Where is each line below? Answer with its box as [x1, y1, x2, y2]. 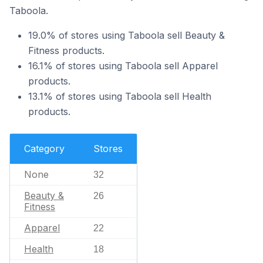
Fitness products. [28, 45, 104, 56]
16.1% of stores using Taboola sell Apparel [28, 60, 218, 72]
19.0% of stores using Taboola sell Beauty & [28, 29, 225, 41]
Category [24, 143, 65, 154]
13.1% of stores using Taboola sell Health [28, 90, 211, 102]
